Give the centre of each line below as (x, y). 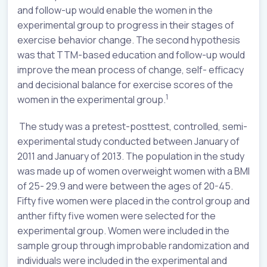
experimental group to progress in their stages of (126, 25)
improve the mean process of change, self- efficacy (131, 69)
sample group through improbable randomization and (133, 245)
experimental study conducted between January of (128, 141)
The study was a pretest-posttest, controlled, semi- (132, 126)
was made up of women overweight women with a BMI (133, 171)
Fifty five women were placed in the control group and (133, 201)
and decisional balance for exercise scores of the (125, 84)
